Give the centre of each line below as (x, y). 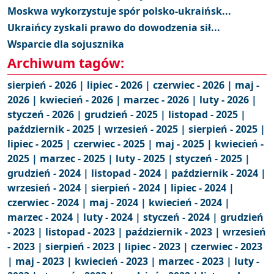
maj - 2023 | (45, 261)
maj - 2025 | (185, 144)
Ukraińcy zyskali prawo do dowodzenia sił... (114, 28)
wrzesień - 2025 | (146, 129)
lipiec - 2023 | (158, 247)
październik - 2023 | (174, 232)
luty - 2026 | (228, 100)
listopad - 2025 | (207, 115)
